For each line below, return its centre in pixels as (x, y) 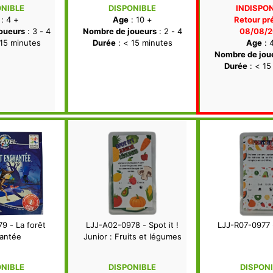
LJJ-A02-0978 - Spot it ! (132, 225)
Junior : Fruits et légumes (132, 237)
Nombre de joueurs (119, 31)
